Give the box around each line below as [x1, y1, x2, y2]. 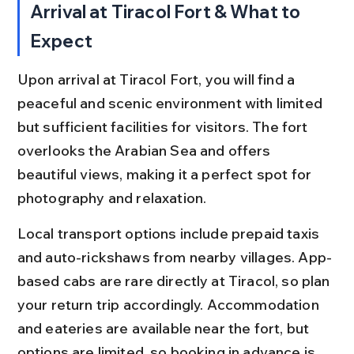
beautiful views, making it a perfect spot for [17, 164, 315, 183]
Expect [30, 29, 92, 52]
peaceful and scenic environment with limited [17, 93, 326, 112]
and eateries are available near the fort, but [17, 318, 313, 337]
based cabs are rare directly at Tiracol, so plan [17, 271, 333, 290]
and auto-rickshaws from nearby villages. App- [17, 247, 333, 266]
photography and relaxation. [17, 188, 207, 207]
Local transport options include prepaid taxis [17, 224, 323, 243]
